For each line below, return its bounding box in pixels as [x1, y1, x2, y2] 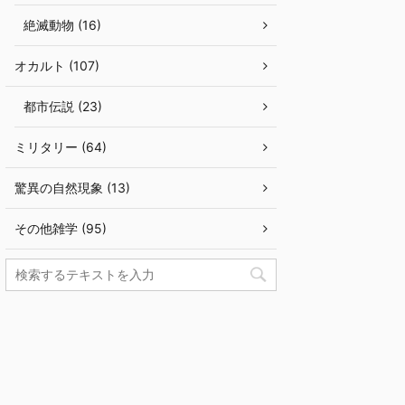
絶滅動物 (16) [24, 17, 101, 33]
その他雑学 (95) [14, 221, 107, 236]
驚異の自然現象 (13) [14, 180, 130, 195]
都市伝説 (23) [24, 99, 102, 114]
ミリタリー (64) [14, 139, 107, 155]
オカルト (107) [14, 58, 99, 73]
